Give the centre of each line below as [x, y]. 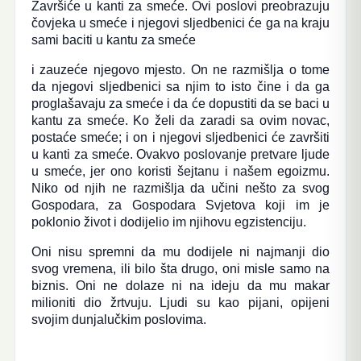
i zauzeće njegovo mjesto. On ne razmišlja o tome [180, 70]
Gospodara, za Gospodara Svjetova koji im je [180, 205]
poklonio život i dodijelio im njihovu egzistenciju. [168, 222]
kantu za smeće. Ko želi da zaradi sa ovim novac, [180, 120]
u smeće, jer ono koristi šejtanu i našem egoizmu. [180, 171]
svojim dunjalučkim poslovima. [118, 320]
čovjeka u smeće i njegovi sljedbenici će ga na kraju [180, 23]
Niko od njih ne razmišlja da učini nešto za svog [180, 188]
